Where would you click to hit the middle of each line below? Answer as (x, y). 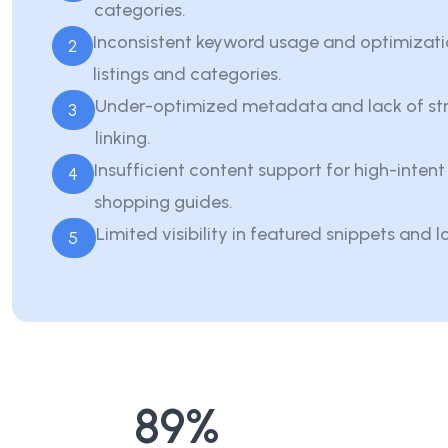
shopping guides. (164, 201)
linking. (122, 137)
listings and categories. (187, 73)
